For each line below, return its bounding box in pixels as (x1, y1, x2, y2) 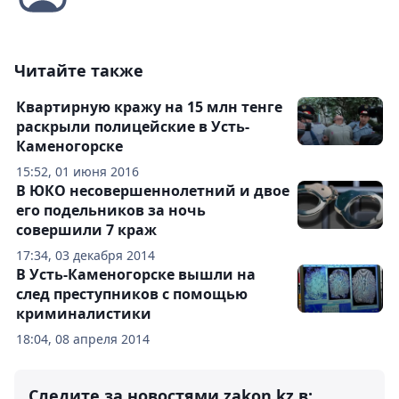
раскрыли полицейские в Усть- (16, 117, 249, 137)
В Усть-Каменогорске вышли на (16, 265, 256, 285)
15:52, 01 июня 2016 (16, 163, 139, 181)
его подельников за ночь (16, 200, 206, 221)
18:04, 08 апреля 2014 (16, 330, 150, 348)
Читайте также (14, 60, 143, 82)
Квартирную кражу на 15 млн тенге (16, 97, 282, 118)
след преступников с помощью (16, 284, 248, 305)
